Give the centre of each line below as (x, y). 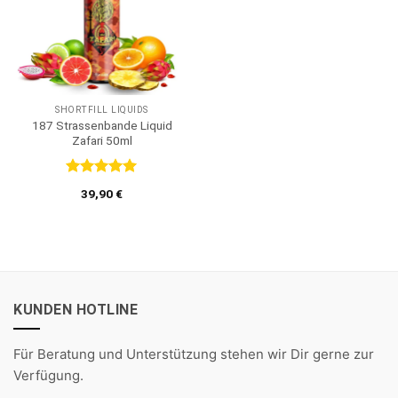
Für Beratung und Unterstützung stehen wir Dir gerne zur (194, 354)
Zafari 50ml (102, 140)
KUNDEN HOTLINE (76, 309)
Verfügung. (48, 375)
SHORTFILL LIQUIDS (102, 109)
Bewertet (92, 187)
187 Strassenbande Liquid (102, 125)
